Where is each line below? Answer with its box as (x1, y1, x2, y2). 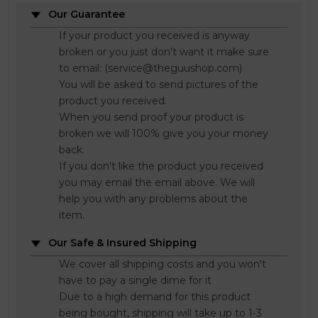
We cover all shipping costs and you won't (59, 257, 266, 270)
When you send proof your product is (59, 110, 243, 124)
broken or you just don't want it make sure (59, 45, 269, 58)
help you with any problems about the (59, 192, 248, 205)
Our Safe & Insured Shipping (48, 236, 197, 249)
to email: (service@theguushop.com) (59, 61, 242, 75)
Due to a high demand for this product (59, 290, 251, 303)
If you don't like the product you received (59, 159, 263, 172)
